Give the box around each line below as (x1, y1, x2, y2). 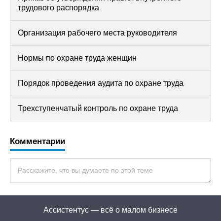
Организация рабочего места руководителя (18, 29, 177, 37)
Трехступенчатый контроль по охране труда (18, 104, 178, 112)
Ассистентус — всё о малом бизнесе (43, 206, 178, 214)
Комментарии (10, 137, 65, 146)
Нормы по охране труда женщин (18, 54, 137, 62)
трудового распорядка (18, 3, 99, 12)
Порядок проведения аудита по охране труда (18, 79, 184, 87)
